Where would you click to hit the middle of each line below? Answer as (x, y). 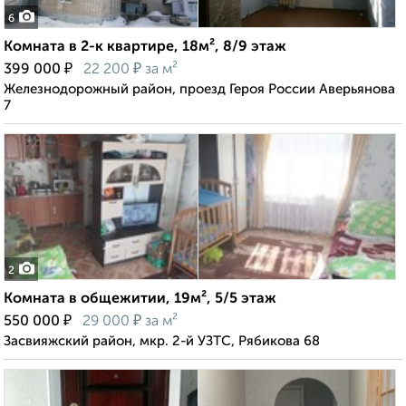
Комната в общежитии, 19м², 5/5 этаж (140, 300)
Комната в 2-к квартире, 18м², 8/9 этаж (145, 48)
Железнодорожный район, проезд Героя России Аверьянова (199, 90)
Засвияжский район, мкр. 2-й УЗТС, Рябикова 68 (162, 342)
